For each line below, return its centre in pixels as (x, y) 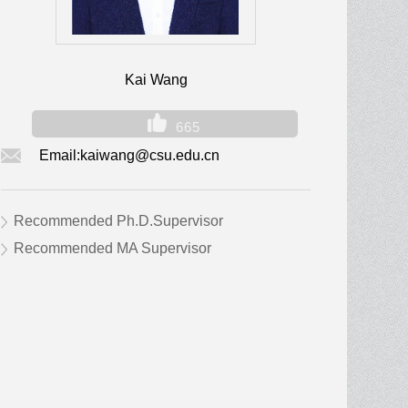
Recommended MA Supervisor (112, 248)
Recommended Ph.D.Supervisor (118, 221)
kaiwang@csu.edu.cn (150, 155)
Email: (60, 155)
